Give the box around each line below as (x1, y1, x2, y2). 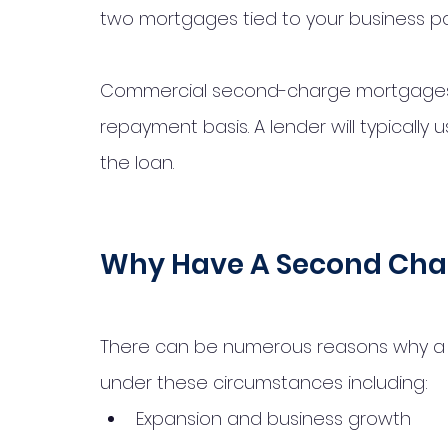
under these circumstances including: (100, 370, 433, 395)
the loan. (100, 150, 179, 175)
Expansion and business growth (136, 406, 411, 431)
